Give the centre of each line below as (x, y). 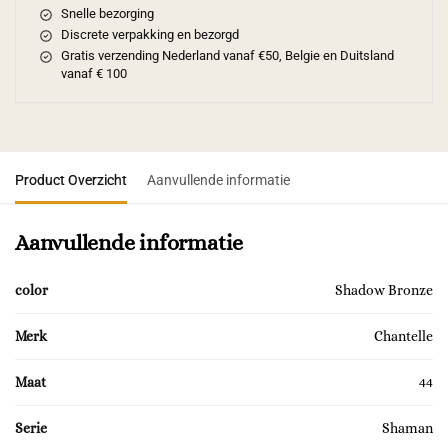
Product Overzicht (71, 180)
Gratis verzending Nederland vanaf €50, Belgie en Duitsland (227, 56)
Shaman (407, 428)
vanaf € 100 (93, 74)
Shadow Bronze (384, 290)
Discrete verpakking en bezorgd (149, 35)
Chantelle (403, 336)
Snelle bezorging (107, 14)
